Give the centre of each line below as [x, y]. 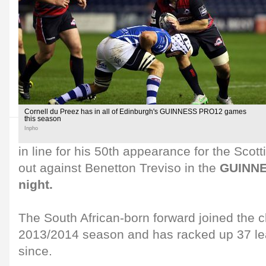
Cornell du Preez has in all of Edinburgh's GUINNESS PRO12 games [135, 112]
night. [36, 185]
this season [43, 119]
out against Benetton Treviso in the [119, 168]
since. [35, 251]
